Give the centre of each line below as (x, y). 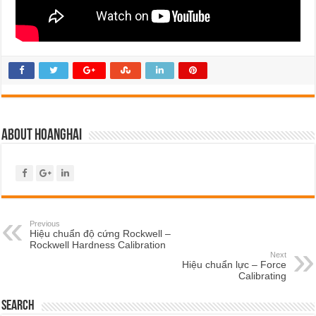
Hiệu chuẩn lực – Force (234, 265)
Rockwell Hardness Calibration (98, 245)
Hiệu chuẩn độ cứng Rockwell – (101, 234)
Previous (45, 224)
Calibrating (262, 276)
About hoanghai (42, 136)
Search (18, 306)
